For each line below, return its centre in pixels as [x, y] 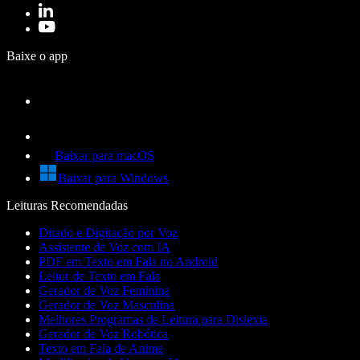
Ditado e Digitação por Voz [108, 233]
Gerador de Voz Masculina [106, 305]
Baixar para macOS [104, 156]
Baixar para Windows [113, 178]
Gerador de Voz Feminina [104, 291]
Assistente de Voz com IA [104, 247]
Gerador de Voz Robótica [103, 334]
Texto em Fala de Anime [101, 349]
